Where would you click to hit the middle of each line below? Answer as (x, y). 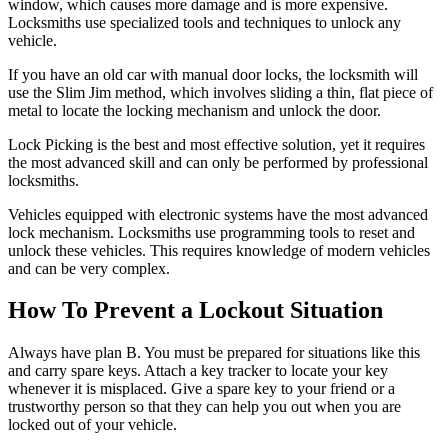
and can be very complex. (89, 268)
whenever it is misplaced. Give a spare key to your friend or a (201, 389)
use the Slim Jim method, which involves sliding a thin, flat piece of (220, 92)
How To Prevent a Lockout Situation (195, 310)
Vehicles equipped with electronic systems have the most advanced (218, 214)
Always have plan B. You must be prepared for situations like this (214, 353)
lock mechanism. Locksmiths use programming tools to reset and (211, 232)
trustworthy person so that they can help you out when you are (204, 407)
